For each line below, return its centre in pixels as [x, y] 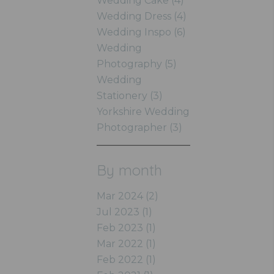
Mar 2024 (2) [127, 196]
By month [129, 170]
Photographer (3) [139, 128]
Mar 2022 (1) [126, 244]
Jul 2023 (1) [124, 212]
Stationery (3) [129, 96]
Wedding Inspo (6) [141, 32]
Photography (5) [136, 64]
